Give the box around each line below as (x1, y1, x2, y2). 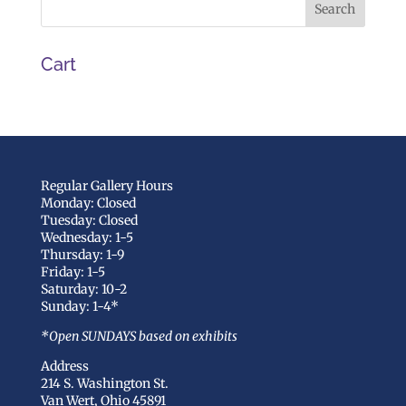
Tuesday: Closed (40, 211, 138, 228)
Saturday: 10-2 (40, 280, 127, 297)
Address (40, 357, 89, 374)
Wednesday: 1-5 (40, 228, 133, 246)
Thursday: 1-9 (40, 246, 124, 263)
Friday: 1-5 (40, 263, 105, 280)
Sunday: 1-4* (40, 297, 119, 314)
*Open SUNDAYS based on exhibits (40, 327, 237, 344)
